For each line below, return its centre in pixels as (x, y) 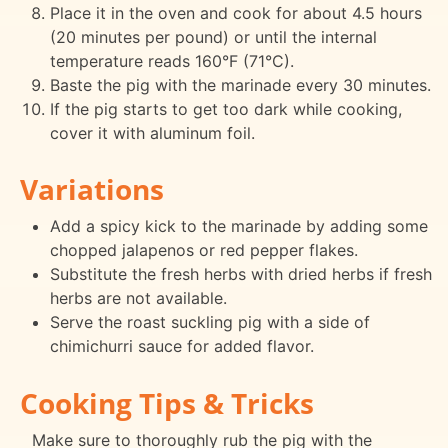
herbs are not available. (138, 298)
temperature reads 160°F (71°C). (171, 60)
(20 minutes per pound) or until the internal (213, 36)
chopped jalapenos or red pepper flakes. (203, 250)
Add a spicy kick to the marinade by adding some (238, 226)
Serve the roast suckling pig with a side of (209, 322)
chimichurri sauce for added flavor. (181, 346)
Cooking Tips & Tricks (167, 403)
